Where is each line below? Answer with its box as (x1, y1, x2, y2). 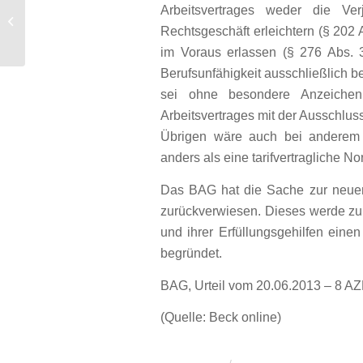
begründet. (160, 246, 222, 260)
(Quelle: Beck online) (160, 310, 281, 325)
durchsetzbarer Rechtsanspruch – (28, 15, 186, 28)
